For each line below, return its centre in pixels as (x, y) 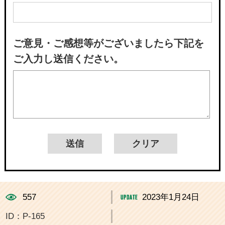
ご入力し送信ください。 (68, 59)
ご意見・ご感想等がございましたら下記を (108, 43)
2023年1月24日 (171, 197)
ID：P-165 (25, 216)
